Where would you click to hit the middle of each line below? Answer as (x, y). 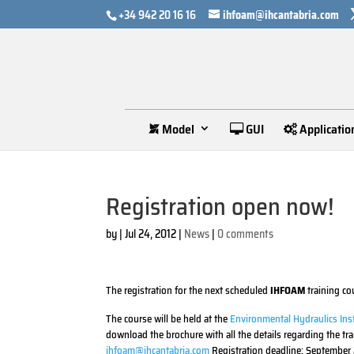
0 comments (246, 234)
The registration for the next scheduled (188, 290)
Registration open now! (220, 207)
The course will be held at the (168, 319)
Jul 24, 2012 (151, 234)
